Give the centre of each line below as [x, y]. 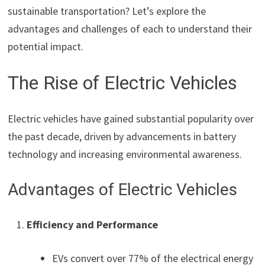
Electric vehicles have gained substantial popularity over [131, 118]
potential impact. [46, 47]
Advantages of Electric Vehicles [123, 189]
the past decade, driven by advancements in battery [122, 136]
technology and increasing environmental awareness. [125, 154]
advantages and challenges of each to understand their [130, 29]
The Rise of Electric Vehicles [123, 83]
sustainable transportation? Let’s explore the [107, 11]
